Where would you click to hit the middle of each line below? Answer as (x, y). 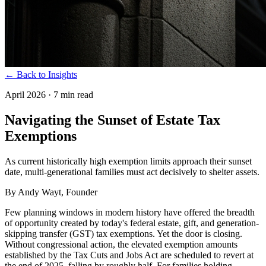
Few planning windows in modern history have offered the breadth (130, 212)
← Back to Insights (41, 75)
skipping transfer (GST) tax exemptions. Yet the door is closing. (123, 233)
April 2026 (25, 95)
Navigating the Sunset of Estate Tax (113, 120)
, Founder (79, 192)
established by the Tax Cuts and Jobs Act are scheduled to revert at (129, 255)
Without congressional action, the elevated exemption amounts (121, 244)
